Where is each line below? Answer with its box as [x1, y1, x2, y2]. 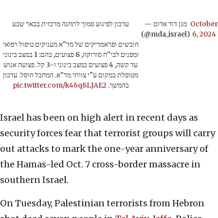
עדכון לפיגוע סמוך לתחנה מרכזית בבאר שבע [12, 19, 129, 28]
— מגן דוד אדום [145, 19, 153, 28]
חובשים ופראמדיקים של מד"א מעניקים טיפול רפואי [2, 39, 139, 49]
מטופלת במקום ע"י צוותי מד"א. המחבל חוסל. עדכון [3, 70, 138, 79]
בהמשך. [106, 80, 129, 90]
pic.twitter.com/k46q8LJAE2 [12, 80, 107, 90]
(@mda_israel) [141, 29, 190, 38]
